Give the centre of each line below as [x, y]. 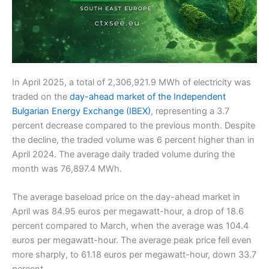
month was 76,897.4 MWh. [67, 168]
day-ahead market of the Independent [147, 96]
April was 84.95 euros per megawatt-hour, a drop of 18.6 [128, 212]
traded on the [40, 96]
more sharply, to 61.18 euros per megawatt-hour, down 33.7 [134, 255]
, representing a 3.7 [190, 111]
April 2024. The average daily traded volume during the [123, 154]
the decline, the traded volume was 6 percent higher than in [133, 140]
